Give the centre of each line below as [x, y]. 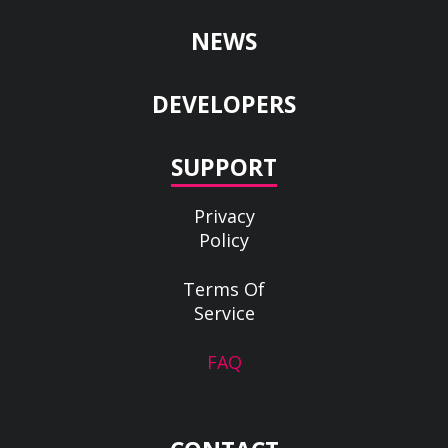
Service [224, 313]
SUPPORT [224, 167]
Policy [224, 240]
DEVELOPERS [224, 104]
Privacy [224, 216]
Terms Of [224, 289]
